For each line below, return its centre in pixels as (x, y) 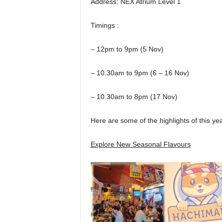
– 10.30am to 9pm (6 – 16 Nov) (140, 73)
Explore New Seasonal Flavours (140, 144)
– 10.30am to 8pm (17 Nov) (134, 97)
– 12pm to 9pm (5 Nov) (127, 49)
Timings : (105, 25)
